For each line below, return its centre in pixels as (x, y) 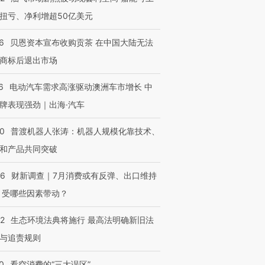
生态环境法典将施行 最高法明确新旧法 (82, 220)
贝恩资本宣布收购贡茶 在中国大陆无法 (82, 42)
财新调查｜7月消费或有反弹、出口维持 (84, 175)
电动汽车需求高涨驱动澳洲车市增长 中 (81, 87)
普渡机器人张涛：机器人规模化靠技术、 (85, 131)
